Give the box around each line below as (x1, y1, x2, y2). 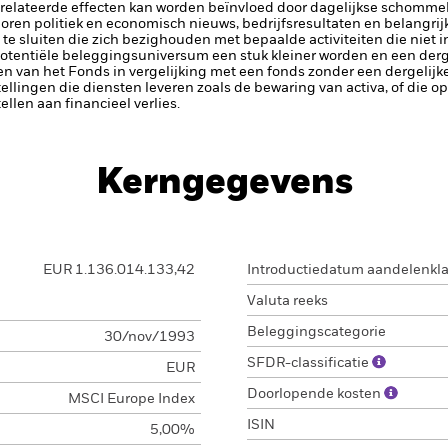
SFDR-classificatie (247, 356, 372, 370)
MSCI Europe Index (67, 392, 195, 406)
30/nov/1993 (103, 330, 195, 344)
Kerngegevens (95, 165, 353, 201)
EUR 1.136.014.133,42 (42, 263, 195, 277)
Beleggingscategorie (247, 325, 386, 339)
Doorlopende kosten (247, 387, 384, 401)
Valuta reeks (247, 294, 328, 308)
